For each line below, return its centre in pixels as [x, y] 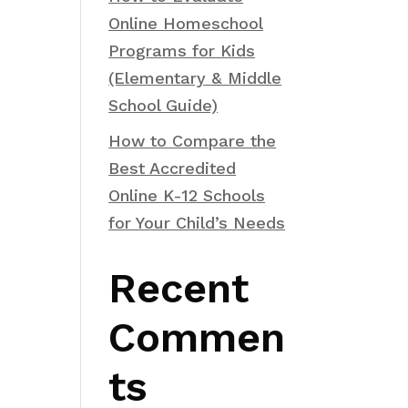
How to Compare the [193, 141]
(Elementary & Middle [195, 78]
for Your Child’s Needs [197, 223]
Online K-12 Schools [187, 195]
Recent [179, 288]
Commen [197, 337]
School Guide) [163, 105]
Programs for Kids [182, 51]
